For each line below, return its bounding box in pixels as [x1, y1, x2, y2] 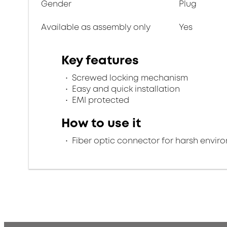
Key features [61, 52, 139, 69]
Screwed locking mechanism [70, 72, 188, 84]
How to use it [61, 115, 141, 132]
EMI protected [70, 94, 129, 106]
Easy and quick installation [70, 83, 180, 95]
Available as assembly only [41, 21, 150, 33]
